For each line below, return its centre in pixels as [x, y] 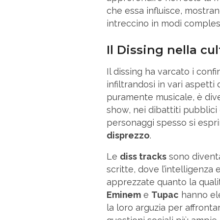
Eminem [124, 194]
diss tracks [143, 156]
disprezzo [128, 135]
